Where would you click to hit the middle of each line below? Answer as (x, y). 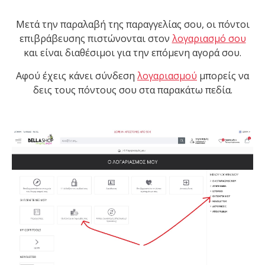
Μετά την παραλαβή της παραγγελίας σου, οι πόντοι (132, 25)
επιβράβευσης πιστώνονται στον (96, 39)
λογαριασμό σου (209, 39)
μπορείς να (223, 76)
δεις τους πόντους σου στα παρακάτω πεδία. (132, 90)
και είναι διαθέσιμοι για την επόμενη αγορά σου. (132, 53)
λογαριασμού (167, 76)
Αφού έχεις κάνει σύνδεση (77, 76)
